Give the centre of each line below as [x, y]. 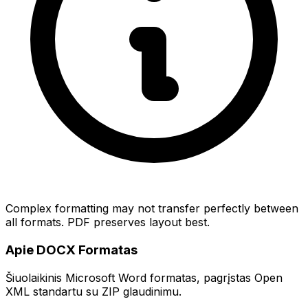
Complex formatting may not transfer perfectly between [152, 209]
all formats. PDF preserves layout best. [108, 222]
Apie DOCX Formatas [71, 250]
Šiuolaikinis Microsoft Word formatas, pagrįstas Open [144, 277]
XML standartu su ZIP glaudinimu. [93, 291]
